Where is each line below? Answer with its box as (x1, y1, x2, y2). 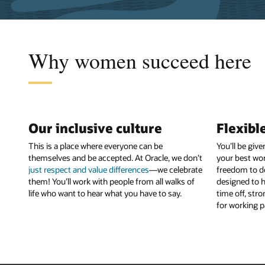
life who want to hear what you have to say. (28, 188, 182, 199)
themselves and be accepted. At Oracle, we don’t (28, 152, 202, 164)
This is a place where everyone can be (28, 140, 163, 152)
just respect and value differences (28, 164, 149, 176)
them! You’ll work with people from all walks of (28, 176, 195, 188)
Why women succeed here (28, 46, 251, 75)
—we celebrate (149, 164, 202, 176)
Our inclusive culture (28, 119, 162, 136)
